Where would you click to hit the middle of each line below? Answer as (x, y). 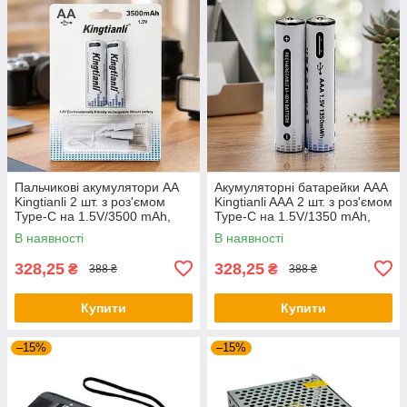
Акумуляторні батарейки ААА (301, 187)
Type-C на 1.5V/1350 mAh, (293, 216)
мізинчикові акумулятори (288, 230)
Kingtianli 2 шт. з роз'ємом (90, 201)
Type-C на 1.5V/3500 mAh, (93, 216)
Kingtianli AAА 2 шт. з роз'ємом (303, 201)
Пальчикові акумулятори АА (97, 187)
